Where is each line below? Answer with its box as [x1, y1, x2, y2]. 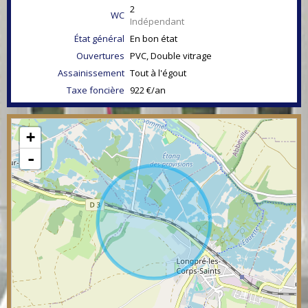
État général [74, 32, 124, 45]
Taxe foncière [67, 84, 124, 96]
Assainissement [58, 67, 124, 79]
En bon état [130, 32, 177, 45]
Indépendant [130, 15, 184, 27]
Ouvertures [76, 49, 124, 62]
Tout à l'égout [130, 67, 186, 79]
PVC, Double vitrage [130, 49, 212, 62]
